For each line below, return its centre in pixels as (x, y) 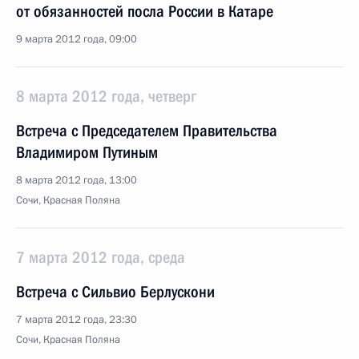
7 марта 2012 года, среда (101, 257)
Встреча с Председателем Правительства (147, 131)
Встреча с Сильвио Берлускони (115, 292)
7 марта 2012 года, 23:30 (77, 320)
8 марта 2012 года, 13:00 (77, 180)
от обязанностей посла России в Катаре (145, 11)
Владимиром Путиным (87, 152)
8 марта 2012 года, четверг (106, 96)
